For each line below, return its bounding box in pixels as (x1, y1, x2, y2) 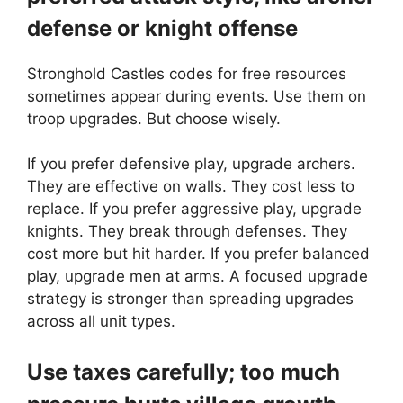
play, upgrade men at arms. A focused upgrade (27, 267, 368, 286)
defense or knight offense (27, 14, 298, 41)
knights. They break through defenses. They (27, 222, 347, 241)
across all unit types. (27, 312, 175, 331)
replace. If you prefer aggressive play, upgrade (27, 200, 362, 219)
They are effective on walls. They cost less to (27, 177, 354, 196)
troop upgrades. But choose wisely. (27, 109, 281, 128)
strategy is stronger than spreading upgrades (27, 290, 354, 309)
